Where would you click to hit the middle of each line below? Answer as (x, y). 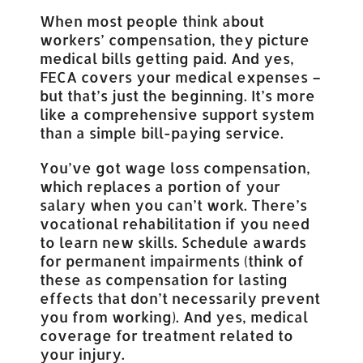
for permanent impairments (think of (172, 260)
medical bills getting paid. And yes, (167, 58)
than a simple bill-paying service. (162, 132)
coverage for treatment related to (167, 335)
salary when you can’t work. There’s (174, 204)
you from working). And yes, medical (174, 316)
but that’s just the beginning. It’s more (178, 95)
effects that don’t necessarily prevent (180, 297)
